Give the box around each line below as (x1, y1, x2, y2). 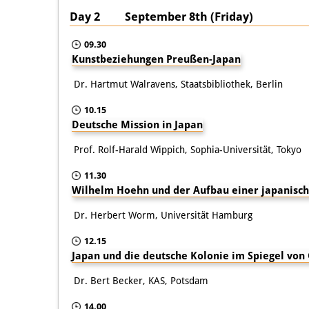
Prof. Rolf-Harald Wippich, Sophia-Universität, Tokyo (74, 143, 301, 155)
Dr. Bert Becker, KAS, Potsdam (74, 275, 208, 286)
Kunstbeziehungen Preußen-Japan (72, 52, 241, 66)
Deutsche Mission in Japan (72, 118, 203, 131)
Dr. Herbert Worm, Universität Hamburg (74, 209, 252, 221)
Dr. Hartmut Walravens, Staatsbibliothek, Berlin (74, 78, 283, 90)
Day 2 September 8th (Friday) (70, 9, 253, 23)
